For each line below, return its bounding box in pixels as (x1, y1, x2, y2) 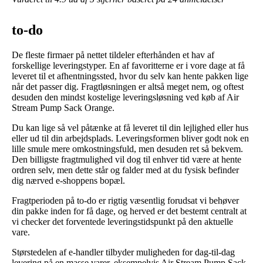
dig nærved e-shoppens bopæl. (12, 175, 125, 186)
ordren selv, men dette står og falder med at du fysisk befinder (12, 164, 239, 175)
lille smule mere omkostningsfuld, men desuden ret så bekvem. (12, 143, 243, 154)
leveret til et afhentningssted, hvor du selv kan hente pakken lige (12, 70, 248, 81)
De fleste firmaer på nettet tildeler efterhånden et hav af (12, 49, 214, 60)
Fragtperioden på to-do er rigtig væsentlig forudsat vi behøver (12, 195, 239, 205)
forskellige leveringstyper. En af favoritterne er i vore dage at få (12, 60, 245, 70)
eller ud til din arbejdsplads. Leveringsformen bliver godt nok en (12, 133, 249, 143)
